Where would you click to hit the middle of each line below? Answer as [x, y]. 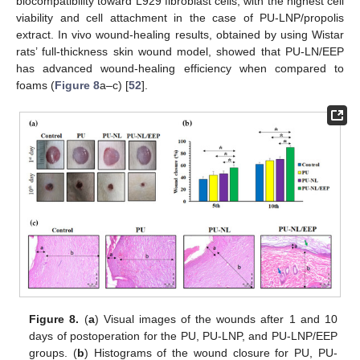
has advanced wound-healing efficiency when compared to [180, 69]
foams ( [35, 86]
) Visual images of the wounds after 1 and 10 [216, 319]
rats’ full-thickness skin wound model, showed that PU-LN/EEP [180, 52]
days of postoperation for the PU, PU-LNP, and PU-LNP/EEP [183, 336]
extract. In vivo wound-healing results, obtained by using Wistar [180, 35]
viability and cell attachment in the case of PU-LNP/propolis [180, 18]
